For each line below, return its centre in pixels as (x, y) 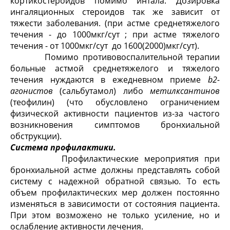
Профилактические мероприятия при (115, 159)
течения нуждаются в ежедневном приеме (109, 80)
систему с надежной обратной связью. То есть (115, 181)
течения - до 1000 (51, 34)
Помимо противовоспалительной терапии (115, 57)
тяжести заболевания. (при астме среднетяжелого (115, 23)
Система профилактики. (63, 147)
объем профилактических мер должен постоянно (115, 193)
